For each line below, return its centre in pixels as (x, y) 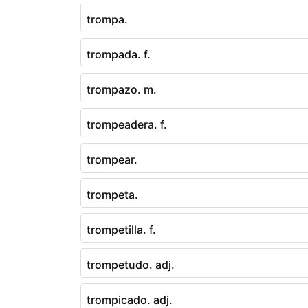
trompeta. (112, 194)
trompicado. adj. (130, 299)
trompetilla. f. (121, 229)
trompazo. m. (122, 89)
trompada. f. (119, 54)
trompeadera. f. (127, 124)
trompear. (112, 159)
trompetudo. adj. (131, 264)
